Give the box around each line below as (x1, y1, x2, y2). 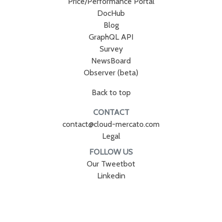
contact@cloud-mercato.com (62, 119, 160, 129)
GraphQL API (89, 32, 133, 42)
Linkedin (97, 171, 125, 180)
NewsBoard (91, 56, 131, 65)
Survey (99, 44, 123, 54)
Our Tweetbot (87, 159, 135, 168)
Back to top (91, 88, 131, 97)
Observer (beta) (84, 68, 138, 77)
